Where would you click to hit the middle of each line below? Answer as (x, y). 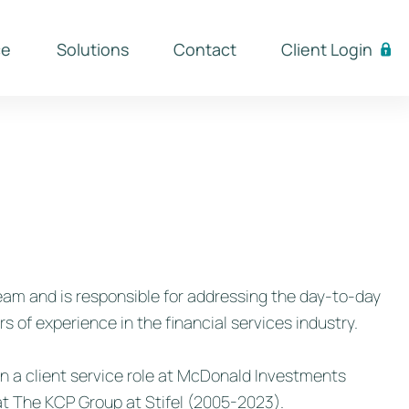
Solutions (92, 49)
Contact (204, 49)
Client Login (326, 49)
